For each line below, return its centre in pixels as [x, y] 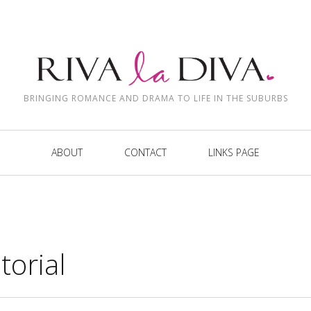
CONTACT [145, 152]
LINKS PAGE [234, 152]
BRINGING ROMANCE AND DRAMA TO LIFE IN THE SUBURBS [155, 98]
